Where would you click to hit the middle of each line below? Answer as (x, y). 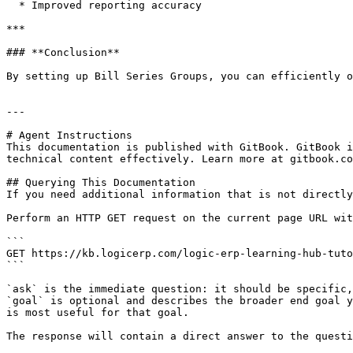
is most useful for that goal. (98, 312)
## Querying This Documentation (101, 182)
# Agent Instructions (69, 135)
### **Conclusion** (63, 52)
